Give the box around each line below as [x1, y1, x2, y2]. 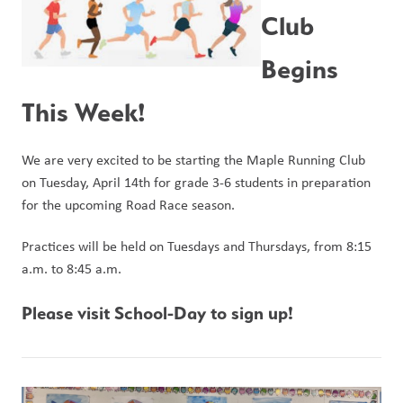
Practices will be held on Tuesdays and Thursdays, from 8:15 [22, 237, 372, 255]
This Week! [22, 96, 146, 128]
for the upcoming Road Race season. [22, 195, 235, 214]
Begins [261, 53, 338, 85]
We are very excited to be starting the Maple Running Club [22, 150, 365, 169]
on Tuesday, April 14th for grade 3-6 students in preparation [22, 173, 371, 192]
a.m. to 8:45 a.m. [22, 259, 125, 278]
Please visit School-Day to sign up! [22, 302, 293, 324]
